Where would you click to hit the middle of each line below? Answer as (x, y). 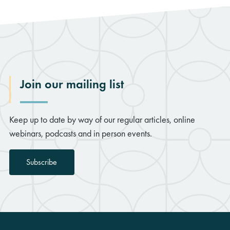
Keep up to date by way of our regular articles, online (102, 119)
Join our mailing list (72, 84)
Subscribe (42, 162)
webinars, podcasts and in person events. (81, 133)
